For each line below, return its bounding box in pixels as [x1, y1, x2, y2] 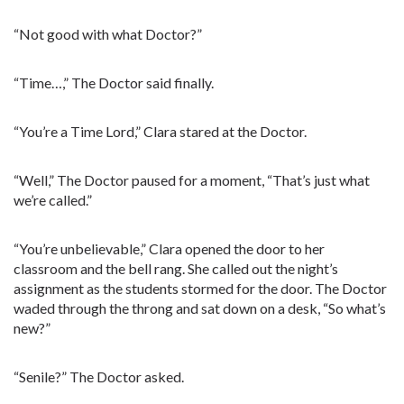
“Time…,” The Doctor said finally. [14, 74, 214, 91]
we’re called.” [14, 191, 92, 208]
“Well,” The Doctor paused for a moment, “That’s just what [14, 171, 370, 188]
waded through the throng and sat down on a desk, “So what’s [14, 299, 386, 317]
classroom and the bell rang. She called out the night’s [14, 260, 338, 277]
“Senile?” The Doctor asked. [14, 368, 184, 385]
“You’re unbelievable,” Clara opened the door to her [14, 240, 325, 257]
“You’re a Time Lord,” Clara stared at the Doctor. [14, 123, 307, 140]
